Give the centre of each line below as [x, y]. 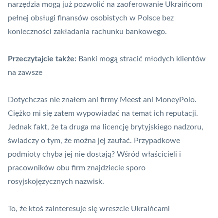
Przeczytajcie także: [42, 59]
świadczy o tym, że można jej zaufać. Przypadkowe [94, 141]
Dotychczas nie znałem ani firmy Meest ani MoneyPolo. [102, 100]
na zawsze [25, 73]
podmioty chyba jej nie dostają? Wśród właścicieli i [94, 154]
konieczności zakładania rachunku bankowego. [87, 32]
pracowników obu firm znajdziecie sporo [77, 168]
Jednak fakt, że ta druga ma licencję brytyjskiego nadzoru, [106, 127]
